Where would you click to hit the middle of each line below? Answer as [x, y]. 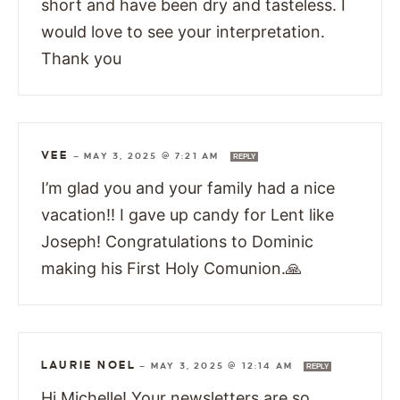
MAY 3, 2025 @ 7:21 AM [154, 156]
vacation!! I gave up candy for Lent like [187, 215]
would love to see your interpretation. [183, 32]
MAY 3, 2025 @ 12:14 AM [224, 366]
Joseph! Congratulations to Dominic [177, 242]
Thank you [81, 59]
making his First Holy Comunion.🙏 [171, 269]
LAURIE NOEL [89, 366]
